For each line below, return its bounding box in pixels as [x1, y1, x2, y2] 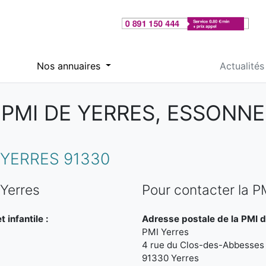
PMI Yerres [142, 226, 189, 237]
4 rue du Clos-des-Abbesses [142, 239, 264, 251]
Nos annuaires [36, 59, 103, 72]
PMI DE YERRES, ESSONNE [1, 100, 265, 126]
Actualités [219, 59, 264, 72]
